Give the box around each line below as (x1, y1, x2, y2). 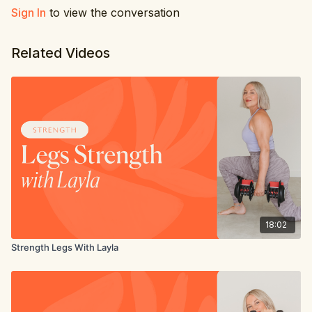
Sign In (11, 6, 46, 19)
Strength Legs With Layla (11, 241, 118, 253)
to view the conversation (46, 6, 180, 19)
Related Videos (11, 45, 110, 61)
